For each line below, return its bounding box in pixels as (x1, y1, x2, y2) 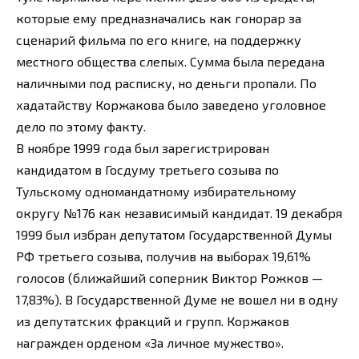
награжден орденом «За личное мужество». (16, 334, 284, 350)
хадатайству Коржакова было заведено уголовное (16, 96, 326, 112)
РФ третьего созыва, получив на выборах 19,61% (16, 248, 311, 264)
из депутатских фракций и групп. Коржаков (16, 313, 289, 329)
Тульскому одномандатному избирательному (16, 183, 296, 199)
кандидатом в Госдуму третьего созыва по (16, 161, 279, 177)
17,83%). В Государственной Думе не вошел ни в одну (16, 291, 338, 307)
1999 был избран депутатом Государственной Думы (16, 226, 332, 242)
